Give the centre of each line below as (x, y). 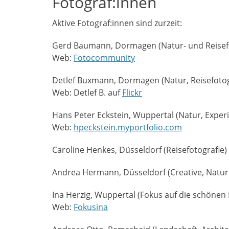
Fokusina (91, 207)
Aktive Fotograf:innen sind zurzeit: (117, 23)
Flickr (132, 93)
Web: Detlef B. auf (87, 93)
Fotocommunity (104, 58)
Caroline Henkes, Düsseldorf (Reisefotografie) (140, 150)
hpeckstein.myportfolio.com (128, 127)
